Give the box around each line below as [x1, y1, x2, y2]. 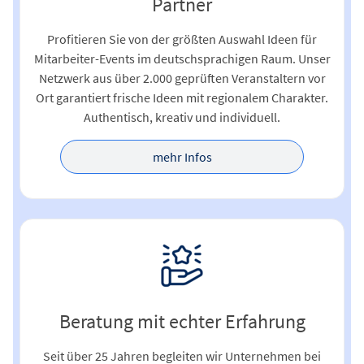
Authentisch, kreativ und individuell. [84, 108, 280, 125]
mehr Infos [152, 148, 212, 165]
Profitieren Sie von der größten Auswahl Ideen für [47, 30, 317, 47]
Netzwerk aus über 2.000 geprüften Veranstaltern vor [38, 69, 326, 86]
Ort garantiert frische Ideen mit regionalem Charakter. [36, 89, 328, 106]
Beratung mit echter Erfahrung [58, 308, 305, 334]
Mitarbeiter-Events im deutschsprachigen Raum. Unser [33, 50, 331, 67]
